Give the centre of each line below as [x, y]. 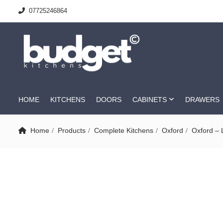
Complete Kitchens [124, 130]
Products [72, 130]
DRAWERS [202, 100]
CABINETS [150, 100]
